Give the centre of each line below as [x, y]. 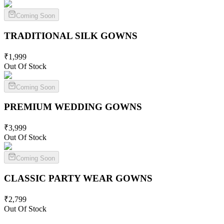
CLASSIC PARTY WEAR [60, 178]
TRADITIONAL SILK [52, 36]
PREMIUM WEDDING [54, 107]
